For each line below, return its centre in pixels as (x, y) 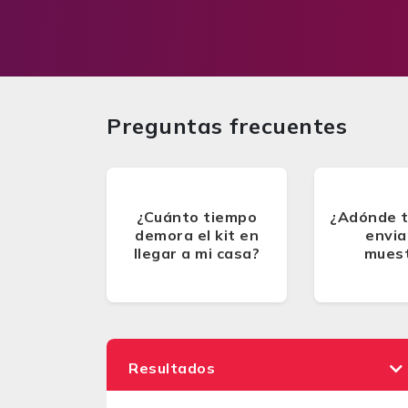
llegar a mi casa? (197, 253)
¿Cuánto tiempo (197, 217)
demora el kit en (197, 235)
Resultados (172, 368)
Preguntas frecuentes (227, 126)
